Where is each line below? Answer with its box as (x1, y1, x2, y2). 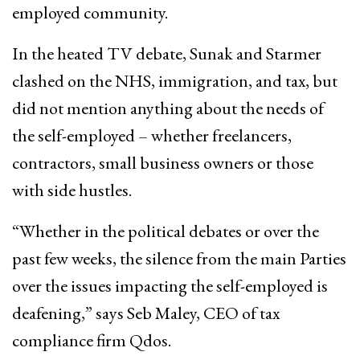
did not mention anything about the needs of (12, 96, 324, 120)
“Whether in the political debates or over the (12, 219, 319, 243)
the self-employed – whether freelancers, (12, 124, 292, 147)
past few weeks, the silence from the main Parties (12, 247, 346, 270)
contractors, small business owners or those (12, 151, 313, 174)
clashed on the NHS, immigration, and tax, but (12, 69, 337, 92)
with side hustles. (12, 178, 132, 202)
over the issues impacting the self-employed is (12, 274, 328, 297)
